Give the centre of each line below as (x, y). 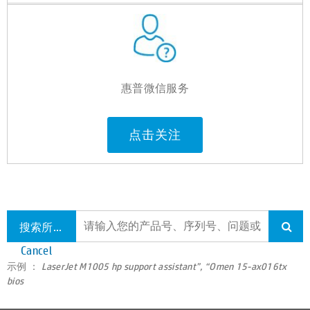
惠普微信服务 (155, 87)
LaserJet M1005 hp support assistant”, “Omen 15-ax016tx (164, 266)
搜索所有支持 (57, 227)
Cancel (36, 250)
